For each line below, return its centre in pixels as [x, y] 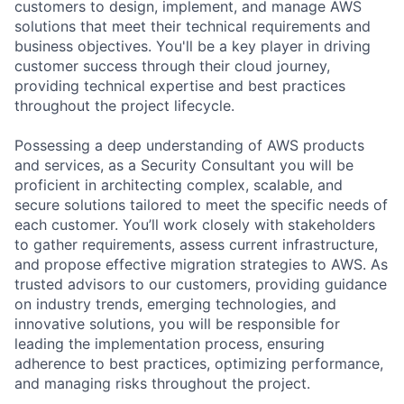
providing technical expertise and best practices [180, 85]
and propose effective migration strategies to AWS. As [201, 264]
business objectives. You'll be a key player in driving [193, 46]
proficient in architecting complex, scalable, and [179, 184]
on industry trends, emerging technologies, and [175, 303]
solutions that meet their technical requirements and [193, 26]
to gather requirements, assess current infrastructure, [196, 244]
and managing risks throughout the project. [162, 383]
